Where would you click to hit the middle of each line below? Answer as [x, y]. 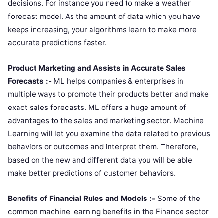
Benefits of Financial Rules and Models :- [82, 199]
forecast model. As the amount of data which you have [104, 17]
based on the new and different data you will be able [100, 160]
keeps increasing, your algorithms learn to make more [102, 30]
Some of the [178, 199]
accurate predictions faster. [57, 43]
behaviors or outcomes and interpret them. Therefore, [103, 147]
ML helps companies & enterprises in [118, 81]
